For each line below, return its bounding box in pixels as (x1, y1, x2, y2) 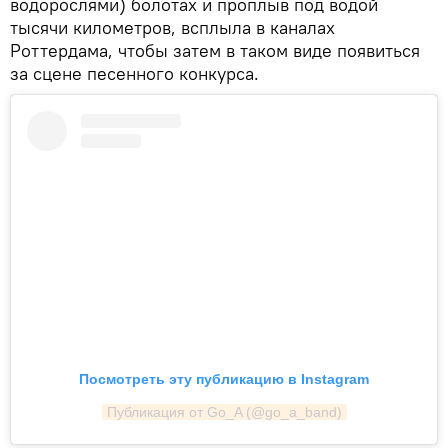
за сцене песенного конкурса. (10, 61, 259, 85)
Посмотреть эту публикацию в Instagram (79, 371, 369, 388)
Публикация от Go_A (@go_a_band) (106, 404, 342, 421)
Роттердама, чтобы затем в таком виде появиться (10, 38, 420, 62)
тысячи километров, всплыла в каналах (10, 15, 335, 39)
